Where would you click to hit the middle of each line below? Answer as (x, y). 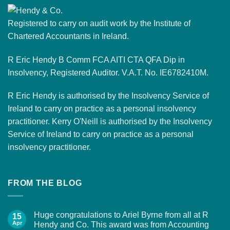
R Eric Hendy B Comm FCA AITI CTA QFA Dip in (96, 60)
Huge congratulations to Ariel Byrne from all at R (121, 215)
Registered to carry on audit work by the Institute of (99, 23)
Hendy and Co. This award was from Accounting (121, 224)
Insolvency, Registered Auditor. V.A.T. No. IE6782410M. (108, 72)
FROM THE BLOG (45, 183)
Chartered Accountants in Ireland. (68, 36)
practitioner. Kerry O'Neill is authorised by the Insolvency (110, 122)
